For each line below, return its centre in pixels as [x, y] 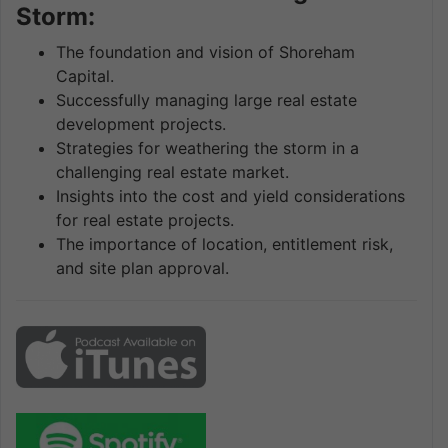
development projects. [141, 123]
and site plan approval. [142, 267]
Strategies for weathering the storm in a [207, 147]
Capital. [85, 75]
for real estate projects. [145, 219]
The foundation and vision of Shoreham [205, 51]
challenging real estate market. [172, 171]
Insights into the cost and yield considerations [230, 195]
